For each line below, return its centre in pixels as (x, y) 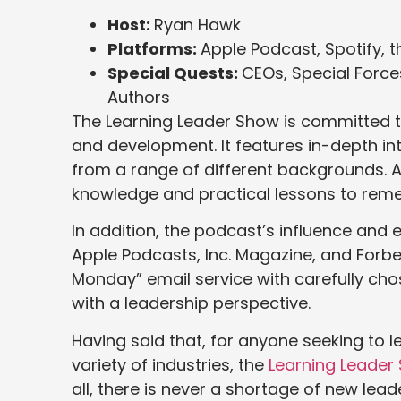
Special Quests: (175, 73)
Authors (139, 97)
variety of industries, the (170, 364)
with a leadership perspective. (191, 303)
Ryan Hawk (197, 24)
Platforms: (154, 48)
